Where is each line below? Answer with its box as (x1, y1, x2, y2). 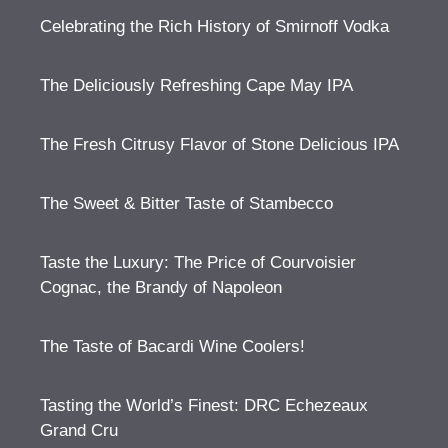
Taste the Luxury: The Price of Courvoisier (40, 253, 356, 272)
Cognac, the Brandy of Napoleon (40, 278, 282, 297)
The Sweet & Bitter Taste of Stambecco (40, 194, 333, 213)
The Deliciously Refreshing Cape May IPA (40, 76, 353, 95)
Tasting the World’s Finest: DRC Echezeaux (40, 396, 368, 415)
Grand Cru (40, 421, 118, 440)
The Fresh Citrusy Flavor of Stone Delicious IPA (40, 135, 399, 154)
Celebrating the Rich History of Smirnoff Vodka (40, 17, 389, 36)
